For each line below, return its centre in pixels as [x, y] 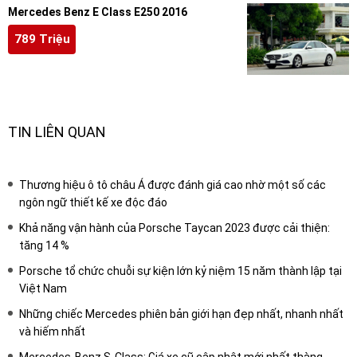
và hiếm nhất [52, 331]
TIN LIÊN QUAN [57, 131]
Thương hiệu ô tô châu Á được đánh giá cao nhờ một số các [173, 184]
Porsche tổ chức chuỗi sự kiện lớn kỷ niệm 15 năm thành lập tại [180, 271]
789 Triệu [42, 39]
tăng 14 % [44, 245]
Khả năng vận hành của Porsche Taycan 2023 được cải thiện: [175, 228]
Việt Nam [43, 288]
